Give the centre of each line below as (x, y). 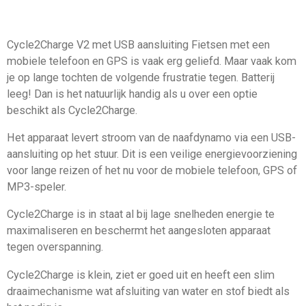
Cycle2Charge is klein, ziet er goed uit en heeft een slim (141, 275)
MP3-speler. (37, 186)
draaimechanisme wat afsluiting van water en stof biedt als (148, 291)
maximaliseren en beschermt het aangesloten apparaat (139, 231)
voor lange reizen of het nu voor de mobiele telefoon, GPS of (152, 170)
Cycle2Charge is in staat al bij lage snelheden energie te (141, 214)
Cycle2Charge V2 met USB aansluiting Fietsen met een (138, 44)
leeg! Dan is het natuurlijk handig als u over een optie (132, 94)
